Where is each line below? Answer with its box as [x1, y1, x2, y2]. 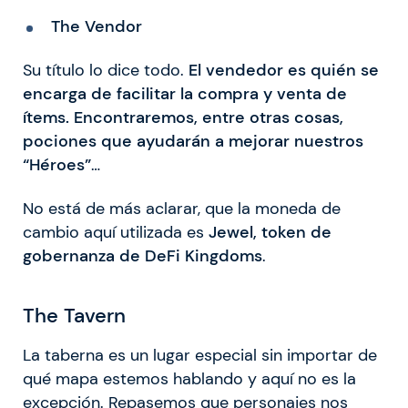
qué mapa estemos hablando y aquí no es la [23, 369, 356, 390]
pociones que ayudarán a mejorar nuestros [23, 130, 363, 151]
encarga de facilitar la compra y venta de [23, 83, 347, 104]
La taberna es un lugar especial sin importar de [23, 345, 377, 366]
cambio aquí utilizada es [23, 221, 209, 242]
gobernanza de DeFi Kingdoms [23, 245, 262, 266]
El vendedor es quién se [189, 59, 379, 80]
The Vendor [50, 15, 142, 36]
